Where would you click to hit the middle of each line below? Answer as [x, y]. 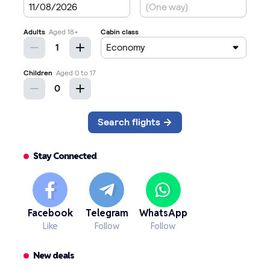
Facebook [50, 213]
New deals [54, 255]
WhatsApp [163, 213]
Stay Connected [65, 155]
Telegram [107, 213]
